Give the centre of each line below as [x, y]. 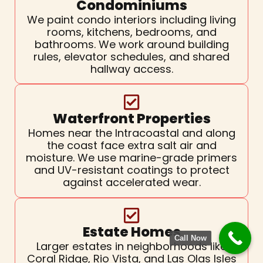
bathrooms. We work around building [131, 44]
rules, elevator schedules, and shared [131, 56]
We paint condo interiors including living [131, 19]
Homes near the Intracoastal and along [131, 133]
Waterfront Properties [131, 119]
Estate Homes [131, 232]
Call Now [190, 238]
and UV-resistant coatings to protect [131, 170]
